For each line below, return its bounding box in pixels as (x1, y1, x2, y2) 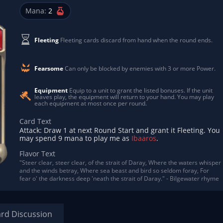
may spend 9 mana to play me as (19, 133, 131, 143)
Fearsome (34, 64, 63, 73)
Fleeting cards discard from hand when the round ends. (59, 35, 213, 44)
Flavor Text (19, 148, 55, 158)
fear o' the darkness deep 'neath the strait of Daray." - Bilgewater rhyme (19, 174, 219, 183)
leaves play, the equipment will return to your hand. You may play (34, 92, 214, 101)
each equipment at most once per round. (34, 99, 147, 108)
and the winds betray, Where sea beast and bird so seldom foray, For (19, 166, 209, 175)
